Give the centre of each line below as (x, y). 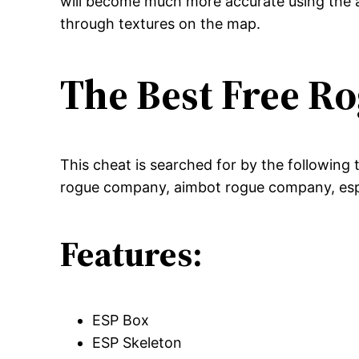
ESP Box (121, 321)
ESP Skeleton (137, 343)
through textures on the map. (161, 24)
